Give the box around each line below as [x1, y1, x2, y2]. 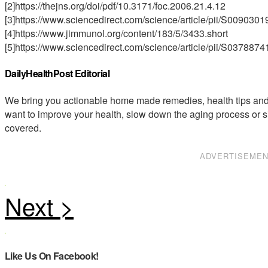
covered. [5, 120, 41, 135]
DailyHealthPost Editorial [5, 66, 109, 81]
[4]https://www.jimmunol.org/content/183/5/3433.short [5, 26, 228, 41]
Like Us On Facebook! [5, 248, 99, 263]
